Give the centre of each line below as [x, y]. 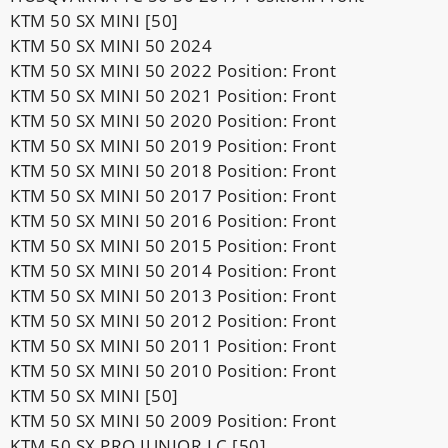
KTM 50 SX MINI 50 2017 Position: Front [173, 195]
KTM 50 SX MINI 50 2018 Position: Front [173, 170]
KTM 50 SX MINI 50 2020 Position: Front [173, 120]
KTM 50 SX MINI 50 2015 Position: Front [173, 245]
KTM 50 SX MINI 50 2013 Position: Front [173, 295]
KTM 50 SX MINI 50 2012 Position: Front [173, 320]
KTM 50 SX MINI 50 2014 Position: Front [173, 270]
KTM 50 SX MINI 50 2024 [111, 45]
